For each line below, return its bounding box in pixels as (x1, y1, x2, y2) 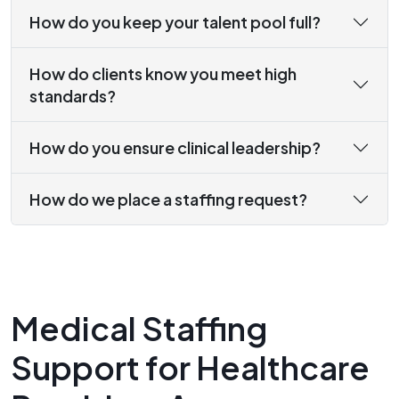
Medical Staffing (11, 308, 267, 349)
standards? (29, 85, 116, 107)
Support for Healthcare (11, 347, 370, 388)
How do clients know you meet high (29, 63, 297, 85)
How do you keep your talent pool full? (29, 12, 321, 33)
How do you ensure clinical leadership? (29, 137, 321, 159)
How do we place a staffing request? (29, 189, 307, 210)
